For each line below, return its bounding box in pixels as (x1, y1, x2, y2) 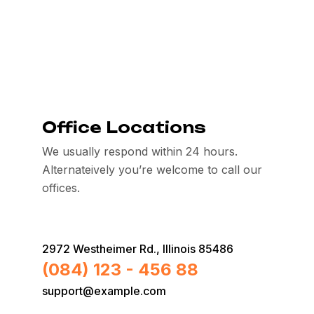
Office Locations (41, 118, 206, 137)
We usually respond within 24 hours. (41, 144, 238, 158)
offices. (41, 181, 80, 195)
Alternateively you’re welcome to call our (41, 163, 262, 177)
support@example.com (41, 284, 166, 298)
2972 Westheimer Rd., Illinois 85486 (41, 242, 233, 256)
